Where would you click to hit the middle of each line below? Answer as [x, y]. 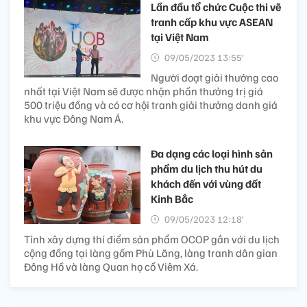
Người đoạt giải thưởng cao [214, 78]
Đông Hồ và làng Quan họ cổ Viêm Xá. [111, 267]
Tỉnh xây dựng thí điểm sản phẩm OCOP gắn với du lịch [152, 240]
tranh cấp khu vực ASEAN [212, 22]
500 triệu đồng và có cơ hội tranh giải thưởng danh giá [151, 105]
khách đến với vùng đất [206, 184]
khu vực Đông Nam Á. [74, 119]
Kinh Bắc [172, 199]
